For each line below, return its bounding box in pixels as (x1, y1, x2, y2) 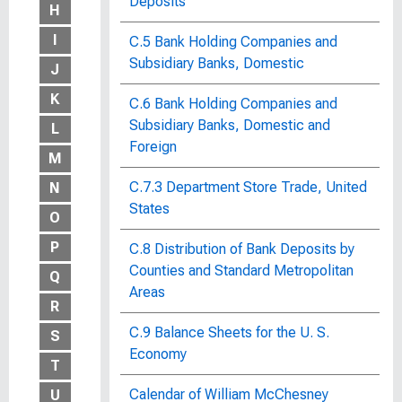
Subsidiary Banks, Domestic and (129, 117, 330, 134)
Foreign (129, 138, 177, 155)
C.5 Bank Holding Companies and (129, 33, 337, 50)
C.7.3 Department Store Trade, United (129, 179, 367, 196)
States (129, 200, 170, 217)
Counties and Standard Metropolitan (129, 262, 354, 279)
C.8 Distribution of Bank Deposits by (129, 240, 354, 258)
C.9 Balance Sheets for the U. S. (129, 324, 329, 341)
